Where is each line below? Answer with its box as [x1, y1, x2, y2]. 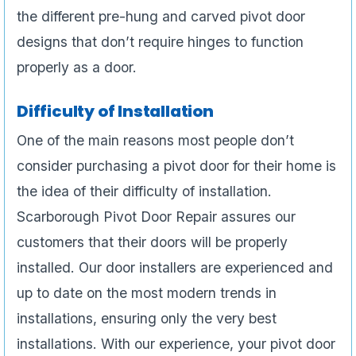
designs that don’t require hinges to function [17, 33, 304, 51]
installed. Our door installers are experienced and [17, 259, 333, 277]
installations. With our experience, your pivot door [17, 335, 335, 353]
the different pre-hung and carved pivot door [17, 8, 305, 25]
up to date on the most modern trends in [17, 284, 277, 302]
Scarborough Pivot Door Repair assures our [17, 208, 296, 226]
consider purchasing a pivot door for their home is [17, 157, 336, 175]
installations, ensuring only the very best [17, 310, 277, 327]
